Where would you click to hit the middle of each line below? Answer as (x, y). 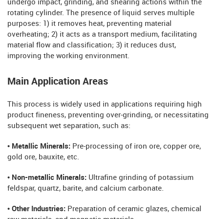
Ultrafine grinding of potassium (141, 178)
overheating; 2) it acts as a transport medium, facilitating (102, 34)
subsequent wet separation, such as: (69, 126)
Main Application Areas (58, 81)
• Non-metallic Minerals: (48, 178)
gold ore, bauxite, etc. (43, 157)
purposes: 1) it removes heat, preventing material (89, 24)
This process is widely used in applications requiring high (105, 104)
